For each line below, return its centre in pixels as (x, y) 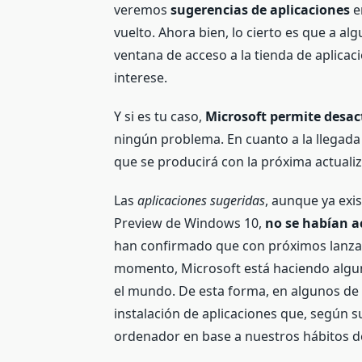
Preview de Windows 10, (190, 223)
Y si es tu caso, (160, 116)
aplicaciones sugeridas (202, 200)
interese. (141, 77)
